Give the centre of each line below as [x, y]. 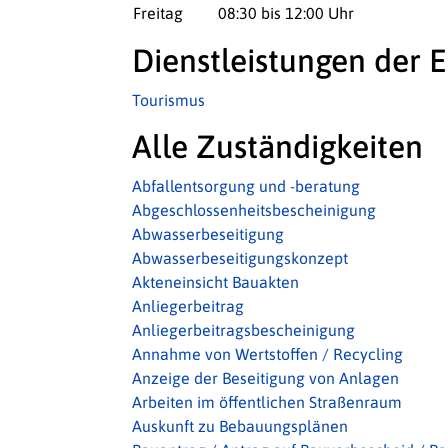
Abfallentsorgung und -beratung [246, 186]
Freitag [158, 13]
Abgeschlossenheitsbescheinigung [254, 210]
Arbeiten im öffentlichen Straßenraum [267, 402]
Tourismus [168, 100]
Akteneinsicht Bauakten [215, 282]
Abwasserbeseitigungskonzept [240, 258]
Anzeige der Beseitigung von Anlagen [265, 378]
